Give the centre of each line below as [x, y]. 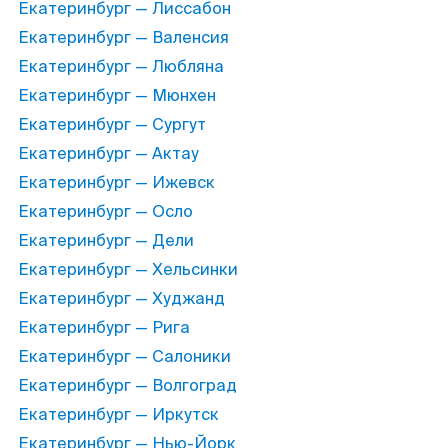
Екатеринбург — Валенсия [123, 37]
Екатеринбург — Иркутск [118, 414]
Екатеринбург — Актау [108, 153]
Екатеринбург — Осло [105, 211]
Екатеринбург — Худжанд [121, 298]
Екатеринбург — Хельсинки [128, 269]
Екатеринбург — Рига [104, 327]
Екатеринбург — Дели [106, 240]
